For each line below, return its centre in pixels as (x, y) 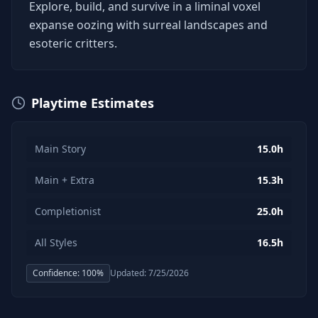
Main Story (60, 149)
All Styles (56, 242)
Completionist (68, 211)
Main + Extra (65, 180)
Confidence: (57, 273)
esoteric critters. (73, 43)
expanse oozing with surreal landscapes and (148, 25)
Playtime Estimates (93, 103)
